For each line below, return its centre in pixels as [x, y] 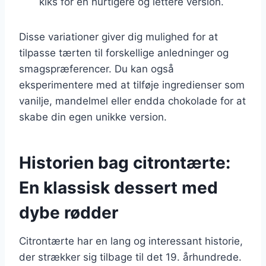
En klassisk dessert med [118, 187]
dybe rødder [69, 212]
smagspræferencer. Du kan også [96, 69]
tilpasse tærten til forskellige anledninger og [124, 53]
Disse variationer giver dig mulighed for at [118, 37]
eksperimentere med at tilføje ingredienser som [132, 85]
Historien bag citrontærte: [125, 162]
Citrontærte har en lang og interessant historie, [131, 241]
